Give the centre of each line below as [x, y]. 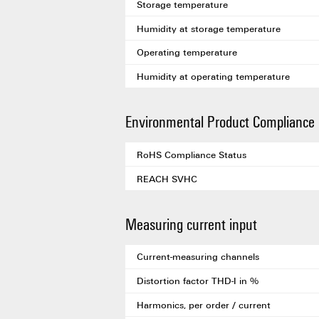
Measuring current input [191, 224]
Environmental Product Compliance [220, 121]
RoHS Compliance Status [192, 154]
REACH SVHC [167, 178]
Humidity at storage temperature [209, 28]
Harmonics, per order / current [204, 304]
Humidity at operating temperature [213, 77]
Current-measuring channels [198, 257]
